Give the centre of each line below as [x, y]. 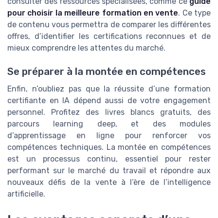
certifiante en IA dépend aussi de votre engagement [109, 100]
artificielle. [26, 194]
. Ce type [194, 13]
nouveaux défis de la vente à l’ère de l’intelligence [109, 182]
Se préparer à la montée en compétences [107, 71]
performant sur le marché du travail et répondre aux [109, 170]
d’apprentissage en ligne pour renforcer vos [109, 135]
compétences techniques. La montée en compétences [109, 147]
